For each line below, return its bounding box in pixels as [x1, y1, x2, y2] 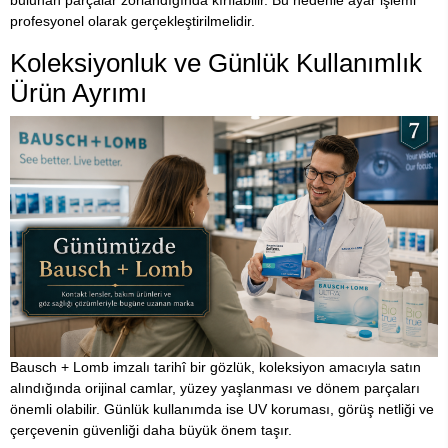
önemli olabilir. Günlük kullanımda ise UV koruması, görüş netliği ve [10, 400, 434, 417]
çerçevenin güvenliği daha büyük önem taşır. [10, 421, 292, 438]
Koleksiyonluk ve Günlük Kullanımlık [10, 48, 422, 77]
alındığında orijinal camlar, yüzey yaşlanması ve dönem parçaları [10, 379, 420, 396]
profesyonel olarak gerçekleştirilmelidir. [10, 12, 255, 29]
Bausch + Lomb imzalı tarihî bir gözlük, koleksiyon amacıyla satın [10, 358, 421, 375]
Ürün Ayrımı [10, 78, 147, 107]
